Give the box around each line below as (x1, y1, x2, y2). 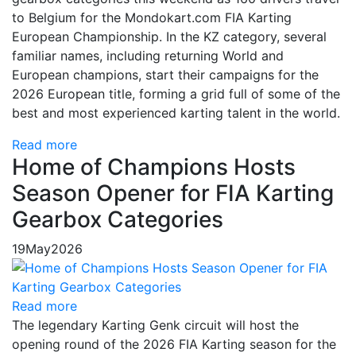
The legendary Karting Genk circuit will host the (12, 317, 299, 333)
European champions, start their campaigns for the (12, 67, 319, 83)
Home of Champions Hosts (12, 153, 296, 180)
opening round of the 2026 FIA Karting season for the (12, 336, 336, 352)
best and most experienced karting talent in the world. (12, 105, 340, 121)
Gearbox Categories (12, 206, 223, 233)
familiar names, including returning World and (12, 48, 284, 64)
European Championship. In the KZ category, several (12, 29, 327, 44)
